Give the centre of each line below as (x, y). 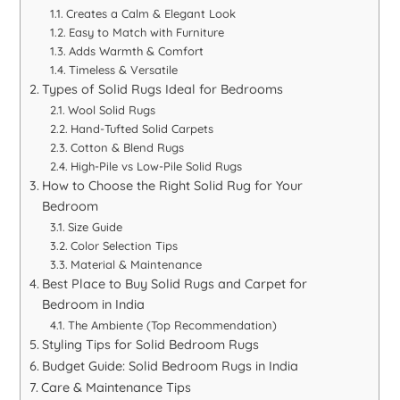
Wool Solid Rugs (111, 109)
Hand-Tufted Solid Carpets (142, 128)
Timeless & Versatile (123, 69)
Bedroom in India (94, 304)
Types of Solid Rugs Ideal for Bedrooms (163, 89)
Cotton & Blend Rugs (127, 147)
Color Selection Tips (124, 245)
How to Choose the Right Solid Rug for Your (173, 185)
